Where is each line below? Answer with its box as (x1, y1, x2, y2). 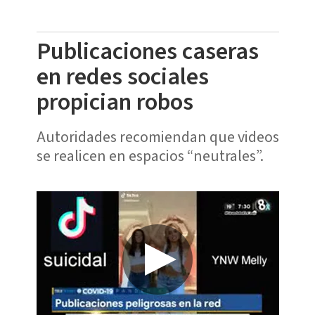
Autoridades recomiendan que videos (36, 125, 279, 148)
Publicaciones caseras (36, 34, 259, 69)
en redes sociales (36, 59, 209, 94)
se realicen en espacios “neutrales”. (36, 144, 264, 167)
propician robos (36, 84, 198, 120)
